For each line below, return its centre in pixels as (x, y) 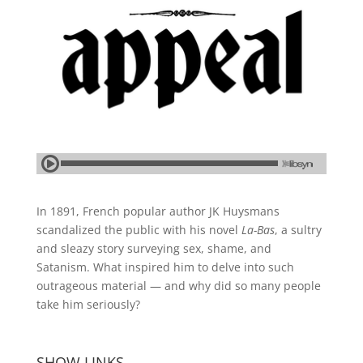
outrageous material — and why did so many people (178, 286)
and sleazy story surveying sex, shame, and (154, 248)
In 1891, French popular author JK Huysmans (158, 211)
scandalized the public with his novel (139, 230)
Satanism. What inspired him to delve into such (165, 267)
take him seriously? (88, 304)
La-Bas (258, 230)
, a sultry (298, 230)
